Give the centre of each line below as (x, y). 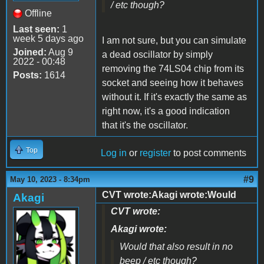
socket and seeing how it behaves (173, 82)
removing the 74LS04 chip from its (173, 68)
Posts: (27, 75)
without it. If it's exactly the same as (174, 97)
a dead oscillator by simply (157, 54)
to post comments (209, 153)
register (155, 153)
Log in (114, 153)
